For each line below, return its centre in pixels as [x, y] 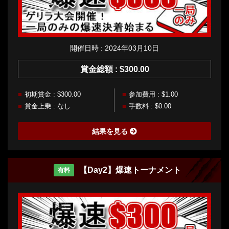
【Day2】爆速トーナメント [130, 170]
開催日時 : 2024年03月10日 [114, 48]
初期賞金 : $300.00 [53, 94]
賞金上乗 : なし [48, 106]
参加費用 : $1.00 [153, 94]
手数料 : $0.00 [150, 106]
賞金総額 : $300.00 [114, 69]
